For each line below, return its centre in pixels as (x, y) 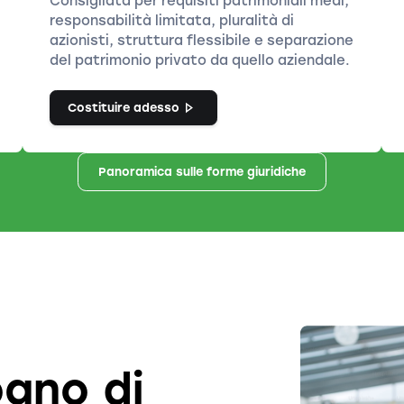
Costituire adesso (123, 108)
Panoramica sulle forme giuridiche (202, 172)
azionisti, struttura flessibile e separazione (202, 41)
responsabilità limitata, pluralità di (172, 21)
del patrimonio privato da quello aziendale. (200, 60)
